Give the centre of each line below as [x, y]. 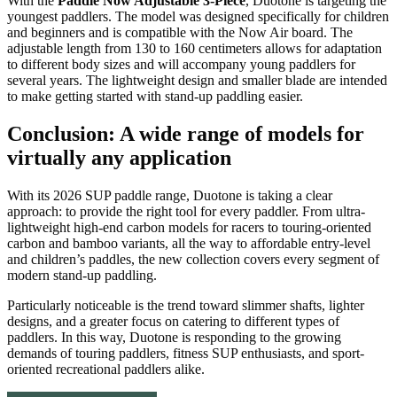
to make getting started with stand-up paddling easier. [155, 97]
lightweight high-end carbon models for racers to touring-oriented [189, 228]
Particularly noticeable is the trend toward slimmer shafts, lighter [186, 306]
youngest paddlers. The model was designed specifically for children [198, 17]
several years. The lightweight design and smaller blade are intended [197, 81]
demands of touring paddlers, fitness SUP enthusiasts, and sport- [186, 354]
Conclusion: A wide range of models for [186, 134]
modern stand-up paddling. [82, 276]
